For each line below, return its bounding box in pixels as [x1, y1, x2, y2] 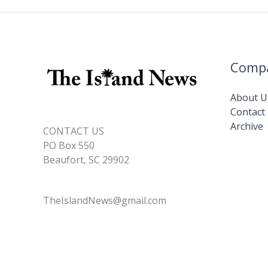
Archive [230, 120, 263, 133]
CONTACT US [43, 124, 104, 138]
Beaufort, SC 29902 [43, 153, 129, 166]
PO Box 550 [43, 138, 95, 152]
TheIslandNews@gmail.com [43, 194, 166, 208]
